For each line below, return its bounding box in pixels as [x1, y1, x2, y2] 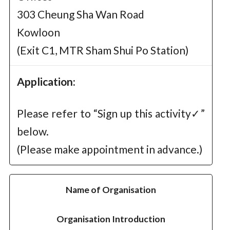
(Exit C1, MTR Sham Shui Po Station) [16, 43, 188, 56]
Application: [16, 75, 75, 88]
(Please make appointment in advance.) [16, 142, 202, 156]
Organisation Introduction [56, 214, 166, 224]
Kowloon [16, 25, 60, 39]
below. [16, 124, 49, 138]
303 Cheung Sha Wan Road [16, 7, 144, 21]
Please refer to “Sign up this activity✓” [16, 106, 205, 120]
